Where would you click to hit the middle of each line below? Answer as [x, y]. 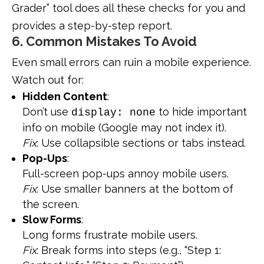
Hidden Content [65, 97]
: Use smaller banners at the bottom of [135, 189]
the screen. [51, 204]
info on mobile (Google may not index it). [124, 128]
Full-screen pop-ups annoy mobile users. [126, 174]
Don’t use [47, 112]
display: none [113, 113]
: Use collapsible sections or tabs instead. [141, 143]
